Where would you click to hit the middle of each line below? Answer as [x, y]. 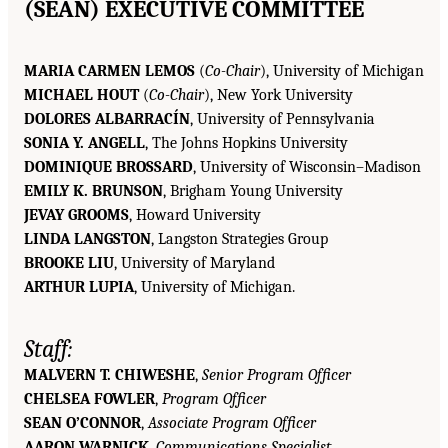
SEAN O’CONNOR [82, 422]
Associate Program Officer [232, 422]
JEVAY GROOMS [76, 214]
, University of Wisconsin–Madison [307, 166]
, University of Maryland [194, 262]
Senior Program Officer [276, 374]
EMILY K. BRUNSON [93, 190]
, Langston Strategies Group [239, 238]
